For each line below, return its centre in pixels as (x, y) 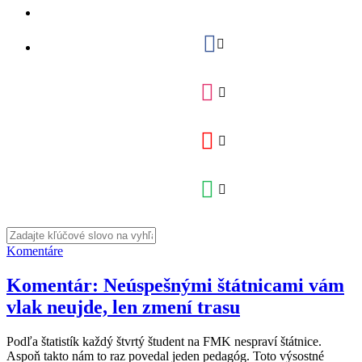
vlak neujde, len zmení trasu (123, 307)
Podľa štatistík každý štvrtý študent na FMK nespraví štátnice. (164, 341)
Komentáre (35, 251)
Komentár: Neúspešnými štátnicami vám (175, 285)
